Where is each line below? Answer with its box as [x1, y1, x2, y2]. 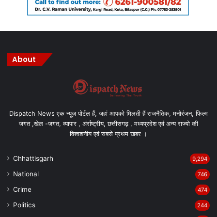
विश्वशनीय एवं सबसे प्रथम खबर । [70, 130, 147, 138]
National [13, 170, 39, 178]
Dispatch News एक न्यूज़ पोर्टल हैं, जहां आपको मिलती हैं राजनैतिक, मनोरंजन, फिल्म [9, 109, 208, 118]
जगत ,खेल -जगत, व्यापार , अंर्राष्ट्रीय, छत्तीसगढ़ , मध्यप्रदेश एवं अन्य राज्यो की [19, 120, 198, 128]
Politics [13, 201, 35, 209]
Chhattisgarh [13, 155, 53, 163]
